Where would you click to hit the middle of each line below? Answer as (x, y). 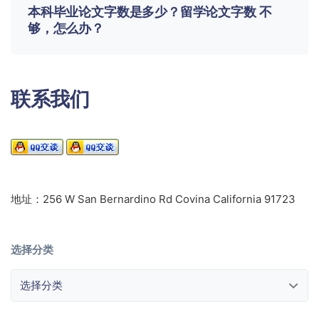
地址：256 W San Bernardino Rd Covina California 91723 (153, 199)
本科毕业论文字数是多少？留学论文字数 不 (150, 11)
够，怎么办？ (66, 28)
